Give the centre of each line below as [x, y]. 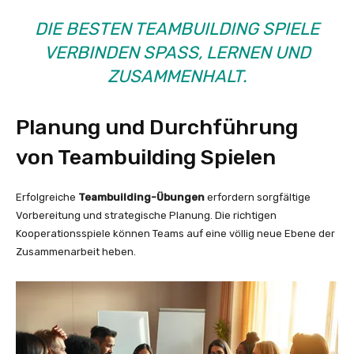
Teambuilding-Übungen [141, 197]
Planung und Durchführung [157, 127]
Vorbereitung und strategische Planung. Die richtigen [146, 215]
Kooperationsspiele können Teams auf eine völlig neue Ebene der [175, 233]
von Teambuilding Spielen [146, 157]
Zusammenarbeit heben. [76, 251]
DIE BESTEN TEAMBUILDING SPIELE [177, 28]
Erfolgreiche [47, 197]
